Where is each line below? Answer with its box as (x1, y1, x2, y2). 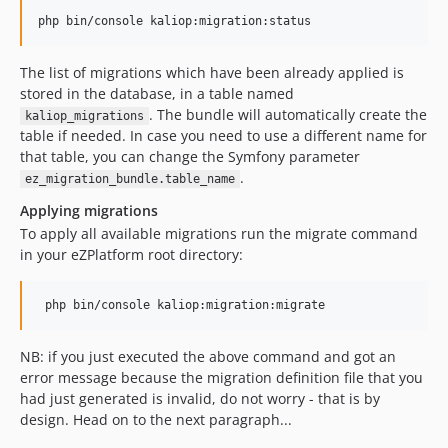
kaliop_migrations (24, 109, 144, 123)
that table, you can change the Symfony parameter (20, 147, 360, 166)
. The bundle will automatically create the (148, 105, 427, 124)
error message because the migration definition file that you (20, 368, 423, 387)
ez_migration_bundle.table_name (24, 172, 235, 186)
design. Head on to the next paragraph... (20, 410, 292, 429)
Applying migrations (20, 201, 158, 220)
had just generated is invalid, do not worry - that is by (20, 389, 380, 408)
